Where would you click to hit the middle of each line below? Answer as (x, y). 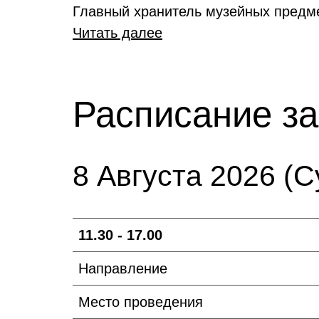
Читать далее (117, 33)
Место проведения (141, 302)
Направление (123, 268)
